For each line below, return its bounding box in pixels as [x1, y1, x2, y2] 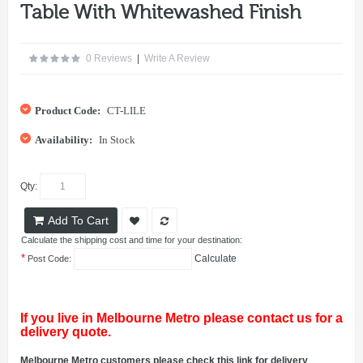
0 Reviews [86, 52, 132, 64]
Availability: [35, 133, 92, 146]
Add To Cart [48, 213, 109, 227]
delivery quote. [20, 324, 111, 339]
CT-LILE [105, 104, 146, 117]
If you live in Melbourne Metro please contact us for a [20, 310, 343, 325]
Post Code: [25, 253, 71, 263]
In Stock [99, 133, 135, 146]
